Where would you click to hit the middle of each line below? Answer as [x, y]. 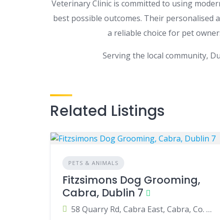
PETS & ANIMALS [93, 163]
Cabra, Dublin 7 [103, 193]
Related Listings [107, 111]
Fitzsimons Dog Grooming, [131, 180]
